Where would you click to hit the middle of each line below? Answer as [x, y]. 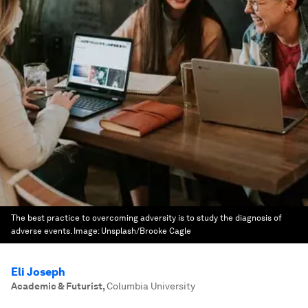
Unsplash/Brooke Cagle [146, 231]
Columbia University [151, 286]
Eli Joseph [38, 272]
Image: [87, 231]
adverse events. [41, 231]
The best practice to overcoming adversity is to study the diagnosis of [146, 218]
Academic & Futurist [57, 286]
